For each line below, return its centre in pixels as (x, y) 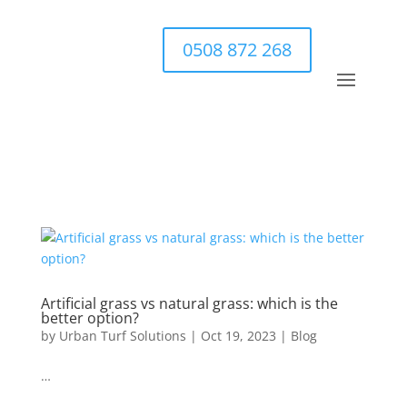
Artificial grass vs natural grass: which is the (189, 303)
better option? (89, 318)
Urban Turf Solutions (122, 336)
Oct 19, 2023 (238, 336)
